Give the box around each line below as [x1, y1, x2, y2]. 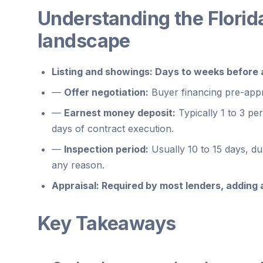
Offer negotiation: [64, 86, 149, 98]
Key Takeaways [38, 211, 176, 235]
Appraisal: [52, 179, 99, 191]
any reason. [52, 159, 104, 171]
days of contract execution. [52, 122, 174, 134]
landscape [38, 29, 130, 52]
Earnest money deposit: [64, 106, 176, 119]
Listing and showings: [52, 65, 153, 77]
